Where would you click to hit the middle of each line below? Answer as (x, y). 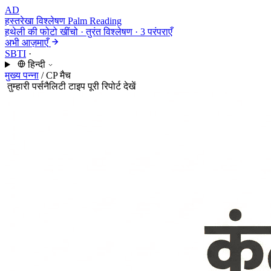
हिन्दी (36, 64)
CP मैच (58, 75)
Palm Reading (95, 21)
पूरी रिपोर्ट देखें (112, 86)
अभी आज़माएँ (27, 43)
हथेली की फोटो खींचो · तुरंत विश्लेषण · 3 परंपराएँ (89, 32)
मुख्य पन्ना (22, 75)
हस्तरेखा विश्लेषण (35, 21)
